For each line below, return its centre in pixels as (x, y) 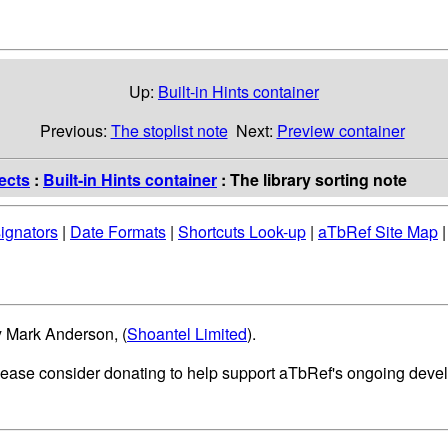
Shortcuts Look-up (242, 232)
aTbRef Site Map (378, 232)
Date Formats (118, 232)
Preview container (340, 130)
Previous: (75, 130)
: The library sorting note (312, 179)
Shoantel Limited (187, 334)
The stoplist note (169, 130)
